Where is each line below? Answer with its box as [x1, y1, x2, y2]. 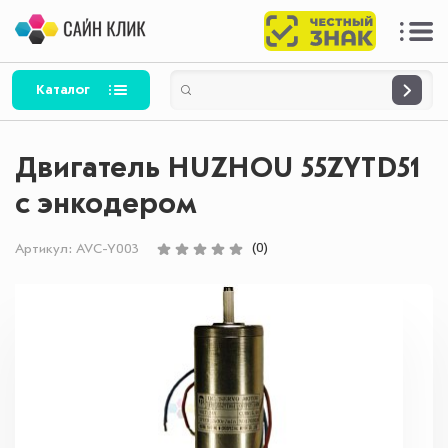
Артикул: [15, 241, 76, 256]
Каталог [36, 83, 91, 97]
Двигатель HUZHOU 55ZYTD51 [15, 154, 421, 184]
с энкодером [15, 190, 197, 220]
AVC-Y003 [76, 241, 139, 256]
